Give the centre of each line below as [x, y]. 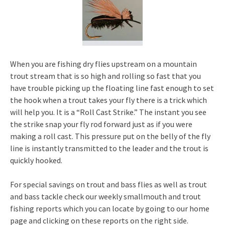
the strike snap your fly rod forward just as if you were [101, 124]
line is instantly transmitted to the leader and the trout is [109, 148]
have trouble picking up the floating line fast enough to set [112, 88]
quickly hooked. [36, 160]
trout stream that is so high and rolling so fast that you [105, 76]
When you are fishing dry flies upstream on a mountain [103, 64]
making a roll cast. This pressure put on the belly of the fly [110, 136]
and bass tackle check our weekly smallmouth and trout [105, 196]
